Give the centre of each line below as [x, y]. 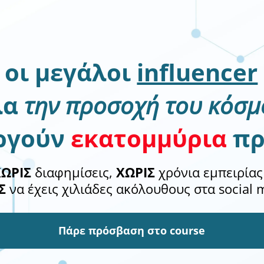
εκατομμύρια [149, 138]
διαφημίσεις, [74, 172]
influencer [197, 72]
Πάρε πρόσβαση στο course [132, 230]
